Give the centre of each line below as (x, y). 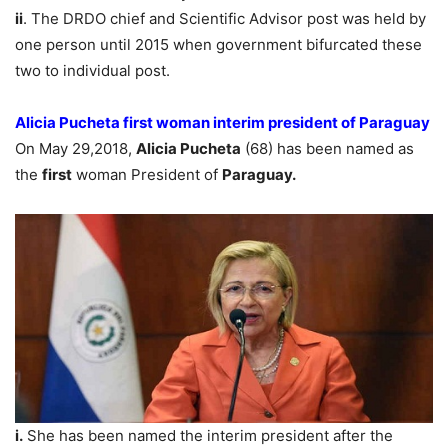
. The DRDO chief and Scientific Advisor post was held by (224, 19)
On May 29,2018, (75, 149)
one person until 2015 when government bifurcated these (218, 45)
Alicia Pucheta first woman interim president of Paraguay (222, 123)
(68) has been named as (327, 149)
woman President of (147, 175)
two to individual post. (92, 71)
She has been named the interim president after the (208, 436)
